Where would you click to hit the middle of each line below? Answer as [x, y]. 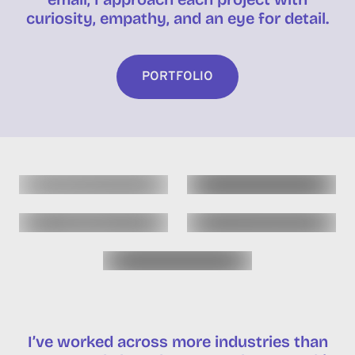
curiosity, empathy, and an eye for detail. [177, 18]
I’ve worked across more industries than [177, 341]
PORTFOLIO [177, 76]
